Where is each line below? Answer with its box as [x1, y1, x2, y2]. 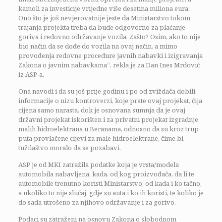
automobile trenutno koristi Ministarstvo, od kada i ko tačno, [18, 179, 202, 188]
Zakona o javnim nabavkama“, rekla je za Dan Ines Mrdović [18, 60, 200, 69]
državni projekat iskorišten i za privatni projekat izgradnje [18, 115, 198, 124]
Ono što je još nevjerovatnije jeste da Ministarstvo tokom [18, 13, 190, 22]
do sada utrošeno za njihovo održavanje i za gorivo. [18, 198, 176, 207]
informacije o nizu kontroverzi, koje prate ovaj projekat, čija [18, 96, 202, 105]
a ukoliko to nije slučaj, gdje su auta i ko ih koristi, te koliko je [18, 188, 204, 197]
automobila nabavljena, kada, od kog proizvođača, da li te [18, 169, 194, 178]
